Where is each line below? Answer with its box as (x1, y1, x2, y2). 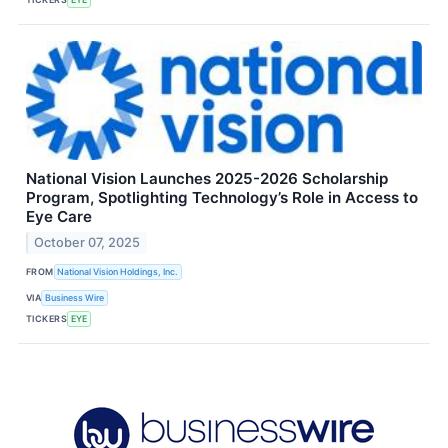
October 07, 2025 (34, 234, 141, 250)
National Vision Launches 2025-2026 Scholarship (26, 168, 388, 188)
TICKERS (26, 313, 68, 325)
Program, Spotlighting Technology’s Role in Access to (26, 187, 418, 207)
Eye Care (26, 206, 92, 226)
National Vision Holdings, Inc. (57, 266, 179, 278)
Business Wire (45, 292, 105, 304)
